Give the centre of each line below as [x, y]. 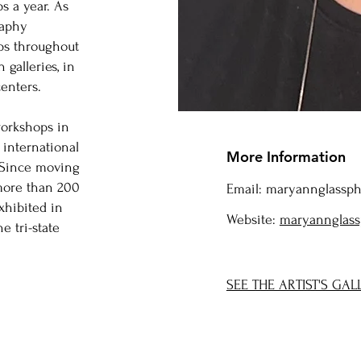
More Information [286, 157]
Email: [246, 189]
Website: [253, 220]
